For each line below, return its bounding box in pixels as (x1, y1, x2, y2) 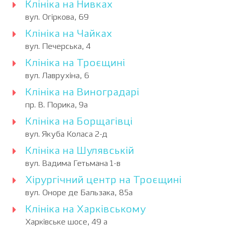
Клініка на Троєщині (25, 59, 125, 69)
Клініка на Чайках (25, 29, 112, 39)
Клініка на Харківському (25, 205, 146, 215)
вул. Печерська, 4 (25, 43, 91, 51)
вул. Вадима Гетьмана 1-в (25, 160, 121, 168)
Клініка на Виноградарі (25, 88, 139, 98)
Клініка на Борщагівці (25, 117, 133, 127)
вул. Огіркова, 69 (25, 14, 89, 22)
